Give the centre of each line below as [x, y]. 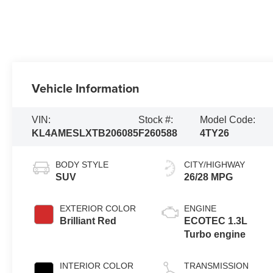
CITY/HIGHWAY [215, 165]
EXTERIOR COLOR [98, 209]
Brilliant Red [88, 221]
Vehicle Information [86, 88]
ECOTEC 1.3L [216, 221]
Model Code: [228, 120]
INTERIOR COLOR [97, 266]
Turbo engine [215, 235]
